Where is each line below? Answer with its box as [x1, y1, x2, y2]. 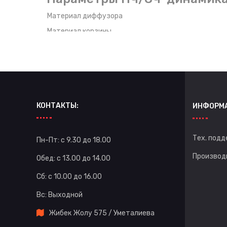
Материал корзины [47, 26, 111, 35]
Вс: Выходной [36, 190, 84, 199]
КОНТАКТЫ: [36, 101, 79, 110]
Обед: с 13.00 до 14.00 [36, 154, 110, 163]
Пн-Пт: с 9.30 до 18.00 [36, 135, 111, 144]
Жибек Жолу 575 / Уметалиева [49, 208, 155, 217]
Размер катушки [47, 42, 103, 51]
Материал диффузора [47, 11, 123, 20]
